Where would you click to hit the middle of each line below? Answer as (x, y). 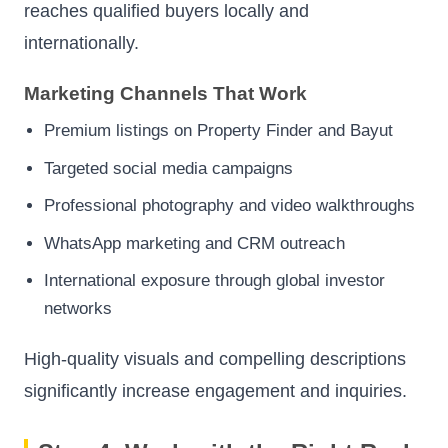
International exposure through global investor (214, 281)
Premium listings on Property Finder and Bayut (218, 130)
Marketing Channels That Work (165, 93)
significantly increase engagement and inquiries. (215, 391)
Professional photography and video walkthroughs (229, 206)
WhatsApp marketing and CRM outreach (194, 243)
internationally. (81, 43)
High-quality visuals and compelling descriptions (215, 359)
